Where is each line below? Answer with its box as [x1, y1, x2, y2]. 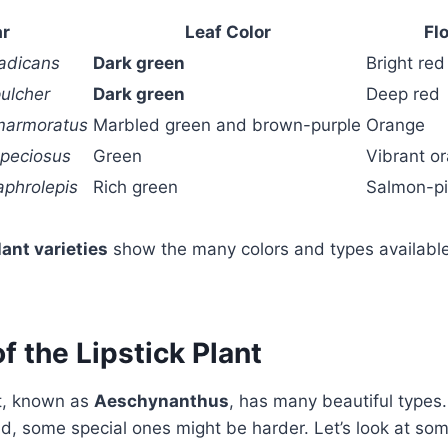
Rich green [93, 176, 178, 197]
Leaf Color [184, 21, 271, 42]
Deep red [366, 83, 440, 104]
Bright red [366, 52, 445, 73]
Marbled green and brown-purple [93, 114, 361, 135]
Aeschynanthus [94, 390, 229, 411]
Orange [366, 114, 425, 135]
